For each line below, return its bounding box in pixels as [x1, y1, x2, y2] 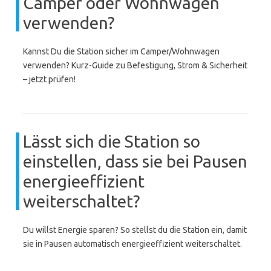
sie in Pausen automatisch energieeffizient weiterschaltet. [23, 239, 242, 249]
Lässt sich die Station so [23, 132, 200, 151]
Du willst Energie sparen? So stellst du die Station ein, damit [23, 225, 247, 235]
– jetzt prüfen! [23, 74, 76, 84]
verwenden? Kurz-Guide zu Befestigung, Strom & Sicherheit [23, 60, 247, 70]
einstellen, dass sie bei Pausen [23, 152, 247, 171]
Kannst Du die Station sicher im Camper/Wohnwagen [23, 47, 220, 56]
